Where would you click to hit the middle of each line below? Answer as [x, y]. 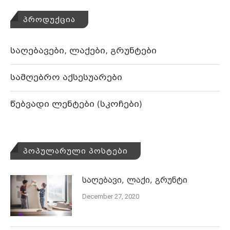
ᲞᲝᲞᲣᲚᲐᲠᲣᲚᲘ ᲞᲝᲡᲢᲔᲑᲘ [75, 151]
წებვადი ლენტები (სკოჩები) [76, 104]
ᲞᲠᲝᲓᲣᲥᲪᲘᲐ [49, 19]
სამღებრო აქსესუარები [66, 77]
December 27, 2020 [111, 196]
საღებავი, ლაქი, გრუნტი [135, 180]
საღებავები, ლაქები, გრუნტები [83, 50]
